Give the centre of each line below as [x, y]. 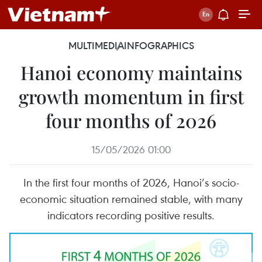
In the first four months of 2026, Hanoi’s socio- [131, 182]
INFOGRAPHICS [159, 46]
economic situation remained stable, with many [131, 199]
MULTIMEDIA [96, 46]
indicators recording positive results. [131, 215]
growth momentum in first [131, 96]
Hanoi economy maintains [131, 72]
